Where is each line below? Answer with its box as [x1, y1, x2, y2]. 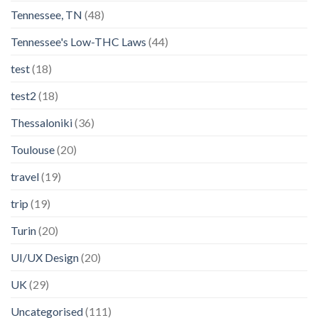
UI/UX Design [11, 251, 79, 264]
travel [11, 170, 39, 183]
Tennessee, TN [11, 8, 82, 21]
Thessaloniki [11, 116, 72, 129]
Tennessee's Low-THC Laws [11, 35, 146, 48]
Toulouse [11, 143, 55, 156]
